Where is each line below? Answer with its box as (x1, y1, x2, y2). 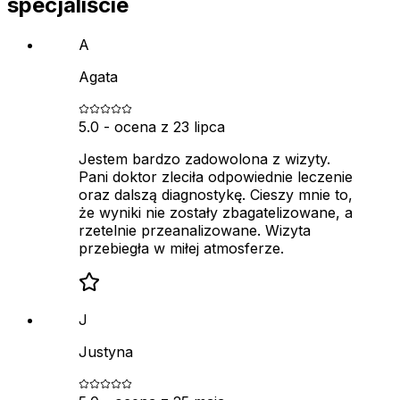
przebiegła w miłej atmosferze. (79, 238, 284, 257)
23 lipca (173, 117, 225, 136)
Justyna (79, 342, 133, 361)
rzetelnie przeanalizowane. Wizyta (79, 221, 311, 239)
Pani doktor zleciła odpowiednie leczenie (79, 167, 353, 186)
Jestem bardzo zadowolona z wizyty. (79, 149, 330, 168)
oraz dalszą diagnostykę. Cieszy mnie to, (79, 185, 353, 204)
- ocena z (99, 117, 173, 136)
